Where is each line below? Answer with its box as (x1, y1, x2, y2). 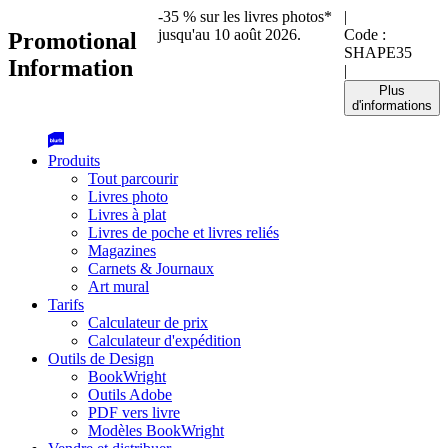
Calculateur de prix (88, 314, 208, 331)
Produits (48, 152, 100, 169)
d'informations (352, 98, 432, 113)
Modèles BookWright (88, 422, 224, 439)
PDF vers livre (88, 404, 180, 421)
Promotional (8, 27, 137, 54)
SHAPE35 (344, 44, 412, 61)
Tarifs (48, 296, 84, 313)
